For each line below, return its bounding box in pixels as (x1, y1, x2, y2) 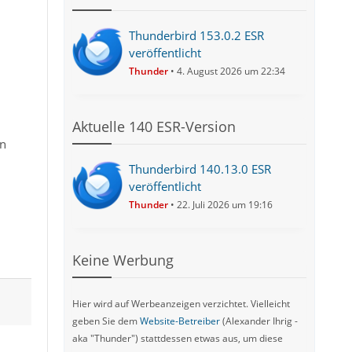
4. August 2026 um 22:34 (177, 64, 286, 78)
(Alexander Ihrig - (220, 314, 299, 328)
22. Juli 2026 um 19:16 (177, 198, 273, 211)
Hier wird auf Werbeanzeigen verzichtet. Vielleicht (72, 297, 291, 310)
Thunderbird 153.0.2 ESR (129, 27, 265, 43)
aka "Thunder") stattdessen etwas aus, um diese (72, 332, 284, 345)
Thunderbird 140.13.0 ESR (129, 161, 272, 177)
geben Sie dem (72, 314, 141, 328)
